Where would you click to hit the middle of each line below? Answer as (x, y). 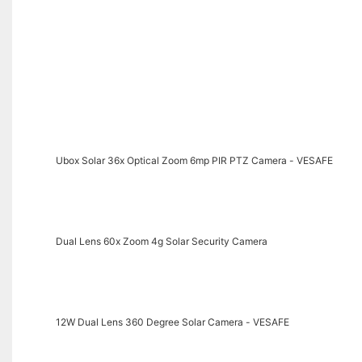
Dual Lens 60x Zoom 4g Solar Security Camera (161, 241)
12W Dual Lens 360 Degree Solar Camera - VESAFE (172, 322)
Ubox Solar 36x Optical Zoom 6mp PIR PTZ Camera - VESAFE (194, 160)
